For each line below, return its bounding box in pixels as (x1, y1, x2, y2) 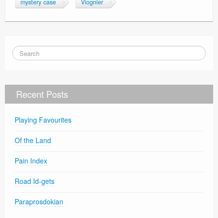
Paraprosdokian (15, 197, 65, 207)
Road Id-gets (15, 176, 54, 186)
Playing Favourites (15, 115, 72, 125)
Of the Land (15, 135, 51, 145)
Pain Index (15, 156, 47, 166)
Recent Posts (16, 88, 68, 101)
